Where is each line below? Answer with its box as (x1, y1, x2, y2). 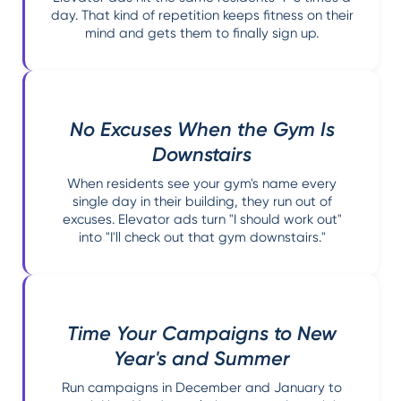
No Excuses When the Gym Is (69, 117, 335, 141)
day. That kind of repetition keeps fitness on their (50, 7, 354, 23)
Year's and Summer (114, 346, 290, 371)
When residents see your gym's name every (67, 175, 337, 192)
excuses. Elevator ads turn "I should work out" (62, 211, 342, 227)
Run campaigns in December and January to (62, 380, 342, 396)
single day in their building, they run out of (72, 193, 332, 209)
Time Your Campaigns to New (67, 321, 337, 346)
